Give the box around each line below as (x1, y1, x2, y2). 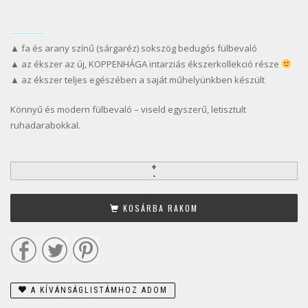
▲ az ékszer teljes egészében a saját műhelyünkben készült (10, 73, 265, 86)
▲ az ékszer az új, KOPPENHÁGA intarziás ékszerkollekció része (10, 57, 281, 70)
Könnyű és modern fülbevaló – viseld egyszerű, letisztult (10, 102, 246, 115)
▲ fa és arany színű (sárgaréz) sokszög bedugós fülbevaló (10, 41, 257, 54)
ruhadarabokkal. (10, 118, 80, 131)
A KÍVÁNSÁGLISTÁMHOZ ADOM (31, 285, 168, 296)
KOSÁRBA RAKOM (123, 202, 198, 214)
